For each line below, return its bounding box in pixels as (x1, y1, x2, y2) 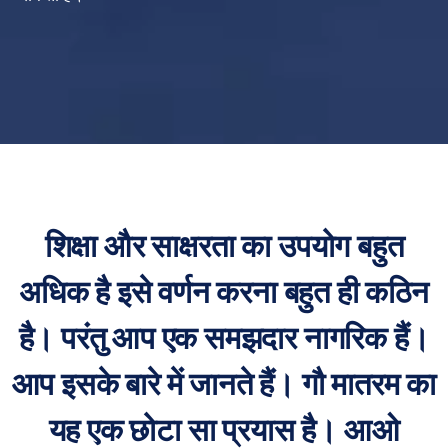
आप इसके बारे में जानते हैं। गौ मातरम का (11, 365, 437, 403)
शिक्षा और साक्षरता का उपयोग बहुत (44, 227, 404, 265)
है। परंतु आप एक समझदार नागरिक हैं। (18, 319, 430, 357)
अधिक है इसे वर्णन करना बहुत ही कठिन (19, 273, 429, 311)
